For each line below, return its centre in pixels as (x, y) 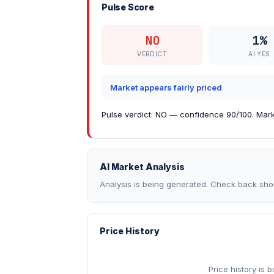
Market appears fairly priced (166, 87)
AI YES (259, 54)
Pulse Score (128, 7)
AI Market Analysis (142, 167)
